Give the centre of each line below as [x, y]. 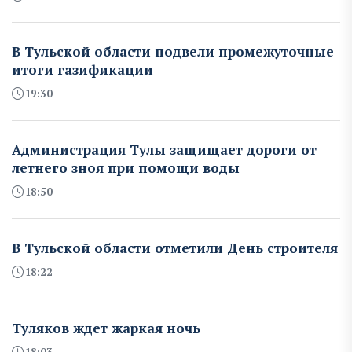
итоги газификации [82, 69]
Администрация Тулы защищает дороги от [164, 149]
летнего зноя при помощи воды [126, 167]
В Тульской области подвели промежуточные [173, 51]
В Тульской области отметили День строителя [175, 247]
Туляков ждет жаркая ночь [106, 328]
